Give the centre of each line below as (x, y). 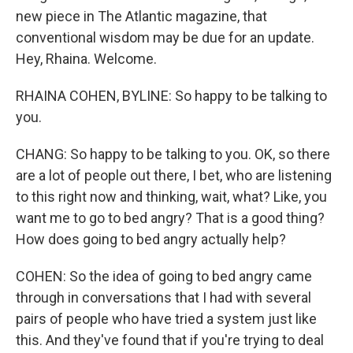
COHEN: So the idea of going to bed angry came (164, 276)
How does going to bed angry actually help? (151, 239)
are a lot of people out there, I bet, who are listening (174, 175)
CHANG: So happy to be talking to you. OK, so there (173, 154)
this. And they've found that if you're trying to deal (170, 340)
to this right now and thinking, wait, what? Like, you (171, 196)
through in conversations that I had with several (163, 297)
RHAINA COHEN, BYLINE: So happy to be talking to (171, 95)
